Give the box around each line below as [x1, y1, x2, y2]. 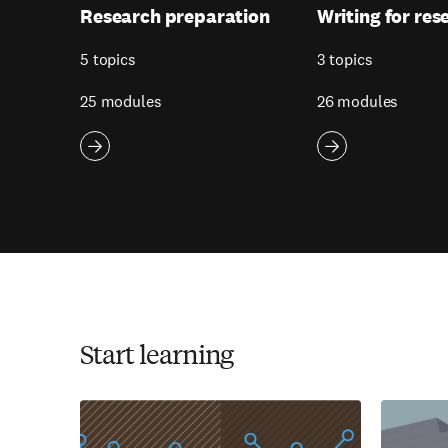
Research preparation [80, 4, 270, 29]
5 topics [80, 49, 136, 71]
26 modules [316, 91, 399, 113]
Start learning [80, 336, 234, 372]
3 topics [316, 49, 373, 71]
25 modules [80, 91, 162, 113]
